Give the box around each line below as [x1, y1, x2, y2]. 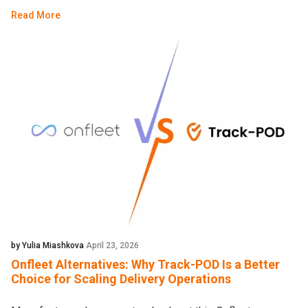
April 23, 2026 [86, 241, 139, 251]
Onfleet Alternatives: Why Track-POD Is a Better [11, 257, 280, 272]
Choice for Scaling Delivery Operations [11, 272, 231, 287]
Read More [11, 10, 60, 21]
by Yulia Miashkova [11, 241, 86, 251]
